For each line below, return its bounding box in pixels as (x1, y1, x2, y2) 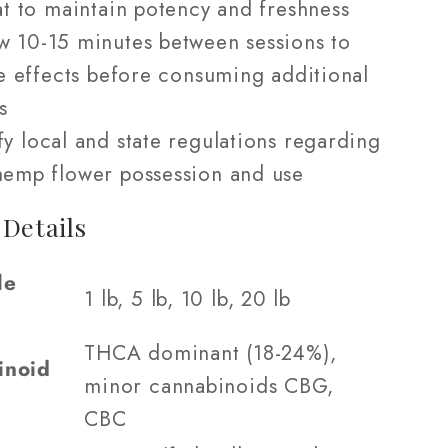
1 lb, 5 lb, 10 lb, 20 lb (84, 284, 292, 315)
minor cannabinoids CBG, (84, 371, 335, 402)
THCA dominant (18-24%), (84, 338, 338, 369)
